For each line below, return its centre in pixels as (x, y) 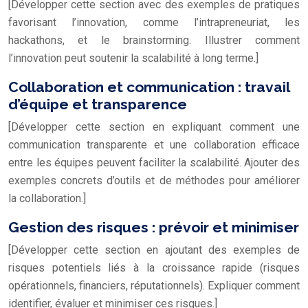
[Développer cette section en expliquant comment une (154, 126)
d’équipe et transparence (98, 104)
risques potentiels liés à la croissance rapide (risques (154, 267)
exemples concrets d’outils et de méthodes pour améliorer (154, 180)
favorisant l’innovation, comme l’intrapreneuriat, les (154, 22)
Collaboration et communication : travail (149, 87)
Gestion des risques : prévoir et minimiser (154, 227)
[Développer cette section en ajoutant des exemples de (154, 250)
